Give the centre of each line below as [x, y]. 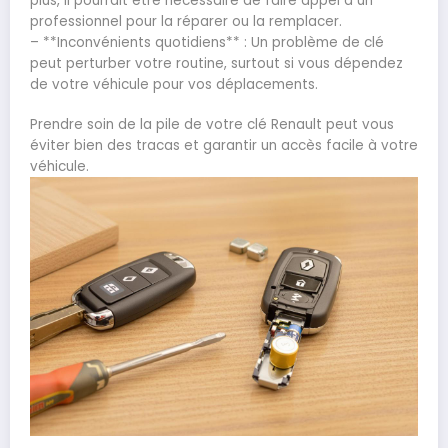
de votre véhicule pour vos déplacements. [174, 84]
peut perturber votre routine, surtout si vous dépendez [216, 63]
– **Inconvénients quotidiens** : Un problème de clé [207, 42]
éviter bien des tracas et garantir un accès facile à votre [224, 146]
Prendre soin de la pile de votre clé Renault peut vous [212, 125]
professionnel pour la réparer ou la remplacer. [186, 21]
